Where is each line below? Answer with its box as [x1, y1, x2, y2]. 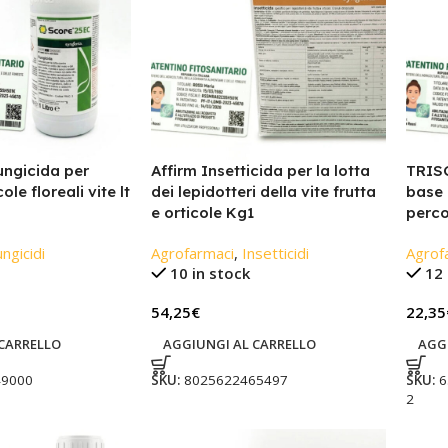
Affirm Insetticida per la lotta [150, 161, 370, 181]
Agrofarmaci [150, 243, 234, 264]
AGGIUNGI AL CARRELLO [162, 335, 316, 354]
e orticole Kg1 [150, 203, 254, 223]
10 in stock [170, 263, 251, 284]
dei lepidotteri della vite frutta [150, 182, 376, 202]
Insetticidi [241, 243, 309, 264]
